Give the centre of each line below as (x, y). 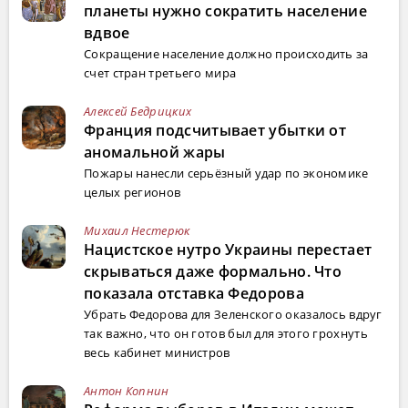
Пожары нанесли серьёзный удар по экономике (226, 173)
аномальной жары (155, 152)
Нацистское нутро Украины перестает (228, 249)
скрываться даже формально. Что (213, 271)
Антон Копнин (127, 390)
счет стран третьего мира (160, 72)
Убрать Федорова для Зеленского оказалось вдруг (233, 314)
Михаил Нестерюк (137, 230)
